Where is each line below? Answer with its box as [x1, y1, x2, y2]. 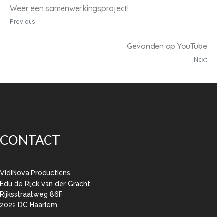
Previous [10, 18, 35, 26]
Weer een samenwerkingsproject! [10, 3, 129, 14]
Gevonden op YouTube [127, 41, 207, 51]
